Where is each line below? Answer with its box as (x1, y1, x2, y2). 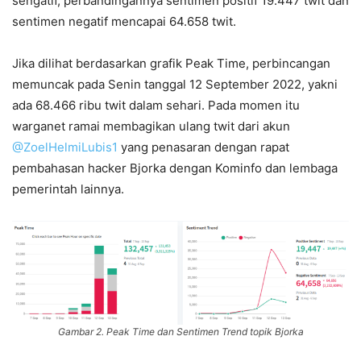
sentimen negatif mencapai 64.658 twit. (12, 13, 236, 29)
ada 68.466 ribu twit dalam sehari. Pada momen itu (12, 97, 300, 113)
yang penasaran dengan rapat (118, 139, 289, 155)
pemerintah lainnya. (12, 180, 124, 197)
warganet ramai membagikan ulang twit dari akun (12, 118, 290, 134)
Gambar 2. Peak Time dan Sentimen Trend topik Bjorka (57, 326, 304, 338)
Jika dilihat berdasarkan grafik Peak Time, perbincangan (12, 55, 330, 71)
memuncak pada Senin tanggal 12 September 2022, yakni (12, 76, 338, 92)
